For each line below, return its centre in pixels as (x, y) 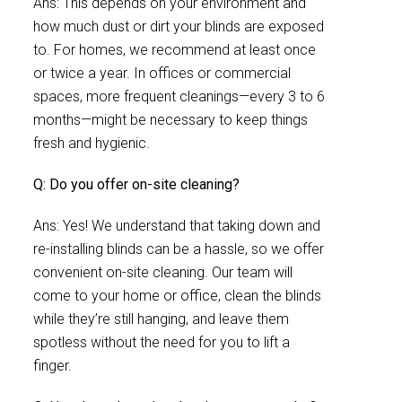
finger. (52, 366)
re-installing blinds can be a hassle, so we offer (179, 249)
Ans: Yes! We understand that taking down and (177, 226)
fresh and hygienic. (92, 143)
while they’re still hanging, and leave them (161, 319)
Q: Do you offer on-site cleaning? (136, 184)
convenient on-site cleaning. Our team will (163, 272)
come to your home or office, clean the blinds (177, 296)
